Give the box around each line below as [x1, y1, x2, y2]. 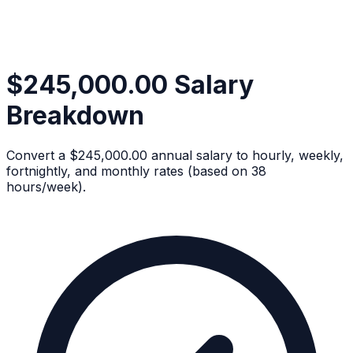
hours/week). [6, 179, 86, 195]
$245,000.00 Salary [6, 69, 254, 100]
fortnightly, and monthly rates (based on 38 [6, 163, 266, 180]
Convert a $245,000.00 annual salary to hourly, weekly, [6, 147, 344, 164]
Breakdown [6, 99, 144, 131]
